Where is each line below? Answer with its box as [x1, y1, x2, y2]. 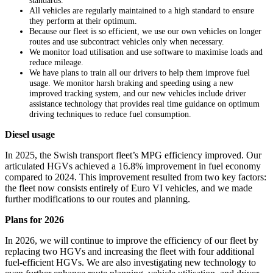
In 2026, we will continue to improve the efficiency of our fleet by [5, 235, 258, 246]
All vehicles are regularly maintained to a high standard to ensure [29, 5, 254, 16]
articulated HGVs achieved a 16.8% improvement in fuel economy [5, 161, 261, 172]
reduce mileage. [29, 57, 83, 68]
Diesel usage [5, 129, 55, 140]
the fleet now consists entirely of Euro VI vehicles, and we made [5, 183, 252, 194]
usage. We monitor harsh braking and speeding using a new [29, 78, 233, 88]
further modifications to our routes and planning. [5, 194, 190, 205]
